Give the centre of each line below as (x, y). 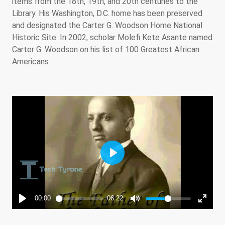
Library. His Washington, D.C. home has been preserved (107, 13)
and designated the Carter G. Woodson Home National (107, 25)
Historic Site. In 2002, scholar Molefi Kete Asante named (112, 37)
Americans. (31, 61)
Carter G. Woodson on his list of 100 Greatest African (106, 49)
